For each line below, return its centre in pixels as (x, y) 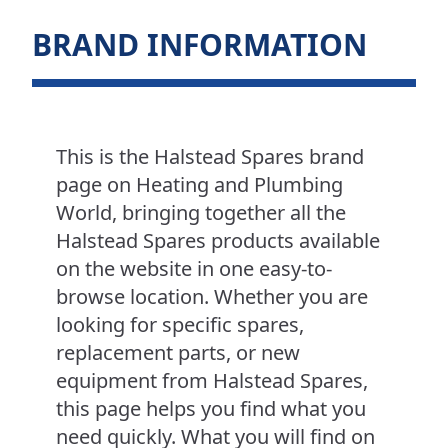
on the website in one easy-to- (194, 269)
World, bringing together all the (201, 213)
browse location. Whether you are (212, 297)
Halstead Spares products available (218, 241)
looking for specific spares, (180, 325)
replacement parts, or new (178, 353)
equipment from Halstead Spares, (212, 381)
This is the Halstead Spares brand (210, 157)
